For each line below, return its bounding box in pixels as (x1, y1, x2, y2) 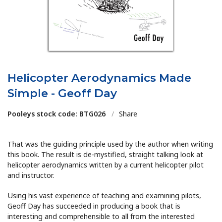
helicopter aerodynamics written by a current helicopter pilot (7, 160, 204, 170)
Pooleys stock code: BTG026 (7, 109, 106, 119)
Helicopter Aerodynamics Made (7, 71, 192, 85)
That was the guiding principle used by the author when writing (7, 139, 214, 149)
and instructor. (7, 170, 55, 180)
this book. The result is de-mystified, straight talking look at (7, 150, 204, 160)
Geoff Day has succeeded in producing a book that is (7, 201, 181, 211)
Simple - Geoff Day (7, 86, 117, 101)
